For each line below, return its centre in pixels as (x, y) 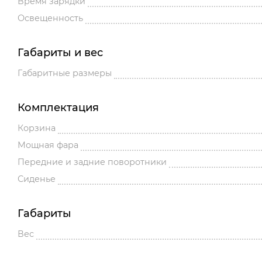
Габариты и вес (60, 53)
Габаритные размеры (65, 73)
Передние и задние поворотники (92, 162)
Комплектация (58, 108)
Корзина (37, 128)
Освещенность (50, 18)
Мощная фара (48, 145)
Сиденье (37, 179)
